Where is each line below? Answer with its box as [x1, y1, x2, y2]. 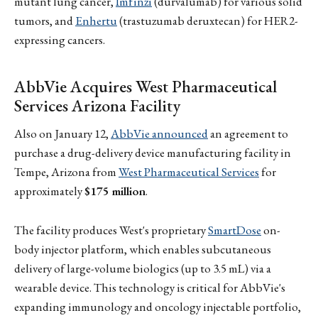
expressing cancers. [14, 31, 105, 48]
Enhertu [75, 12, 117, 28]
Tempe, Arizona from [14, 164, 119, 180]
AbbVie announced [111, 126, 208, 142]
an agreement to [208, 126, 288, 142]
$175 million [84, 183, 146, 199]
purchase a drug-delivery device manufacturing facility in [14, 145, 291, 161]
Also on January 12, [14, 126, 111, 142]
